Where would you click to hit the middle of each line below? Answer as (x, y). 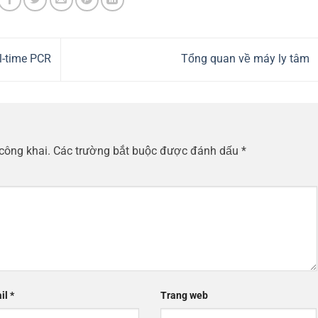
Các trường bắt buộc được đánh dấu (147, 150)
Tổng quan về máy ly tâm (246, 59)
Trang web (184, 296)
